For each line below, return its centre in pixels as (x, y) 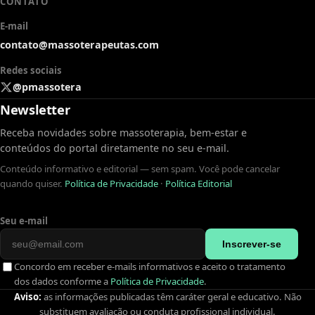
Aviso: (27, 297)
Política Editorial (199, 184)
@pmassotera (47, 87)
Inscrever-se (252, 244)
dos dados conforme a (62, 282)
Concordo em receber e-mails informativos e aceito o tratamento (150, 267)
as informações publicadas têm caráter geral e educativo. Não (171, 297)
